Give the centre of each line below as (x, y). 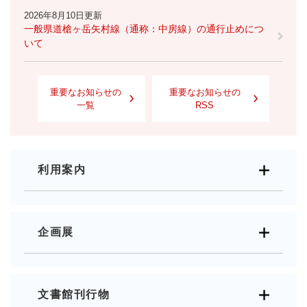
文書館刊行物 (74, 294)
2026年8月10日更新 (63, 15)
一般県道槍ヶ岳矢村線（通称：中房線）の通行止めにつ (144, 28)
